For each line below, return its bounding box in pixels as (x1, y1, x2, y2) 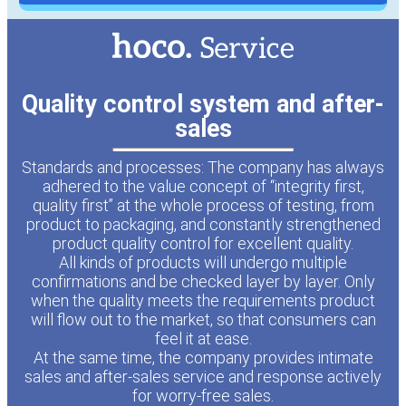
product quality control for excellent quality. (53, 233, 353, 253)
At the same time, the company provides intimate (33, 347, 373, 367)
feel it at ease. (154, 328, 252, 348)
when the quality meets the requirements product (31, 290, 375, 310)
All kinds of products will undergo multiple (59, 252, 347, 272)
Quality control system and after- (22, 89, 384, 119)
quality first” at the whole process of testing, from (32, 195, 374, 215)
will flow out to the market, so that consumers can (30, 309, 376, 329)
